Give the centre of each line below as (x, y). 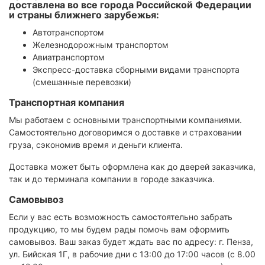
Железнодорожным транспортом (101, 45)
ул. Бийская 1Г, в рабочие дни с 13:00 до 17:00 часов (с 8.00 (132, 254)
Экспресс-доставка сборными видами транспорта (136, 70)
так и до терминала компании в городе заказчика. (112, 179)
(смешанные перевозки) (82, 82)
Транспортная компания (67, 102)
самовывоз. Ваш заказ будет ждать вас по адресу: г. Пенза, (131, 242)
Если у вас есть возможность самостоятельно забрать (121, 217)
